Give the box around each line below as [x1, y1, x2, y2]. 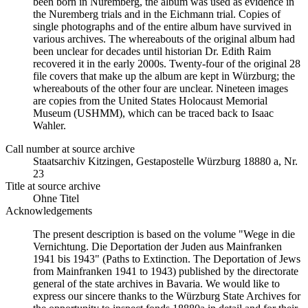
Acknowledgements [5, 205, 92, 217]
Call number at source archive [5, 143, 135, 155]
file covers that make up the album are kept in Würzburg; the [33, 70, 295, 82]
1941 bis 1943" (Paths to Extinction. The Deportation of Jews [33, 253, 300, 265]
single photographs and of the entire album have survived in [33, 21, 291, 32]
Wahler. [33, 120, 66, 131]
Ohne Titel [33, 192, 79, 204]
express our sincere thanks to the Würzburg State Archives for [33, 290, 300, 302]
